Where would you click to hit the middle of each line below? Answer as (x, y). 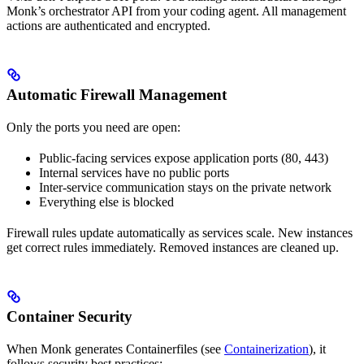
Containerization (266, 349)
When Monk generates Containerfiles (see (115, 349)
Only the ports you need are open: (93, 127)
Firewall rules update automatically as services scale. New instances (180, 232)
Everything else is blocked (106, 201)
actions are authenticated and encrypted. (108, 25)
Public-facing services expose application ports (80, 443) (184, 158)
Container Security (69, 316)
